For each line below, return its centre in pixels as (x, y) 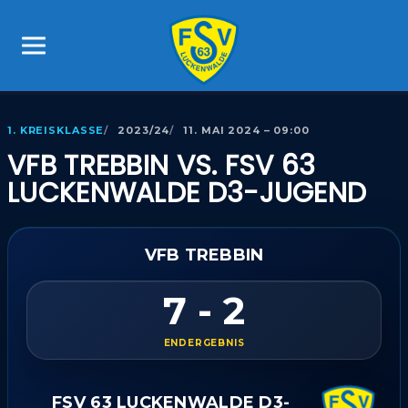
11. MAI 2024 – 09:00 (246, 130)
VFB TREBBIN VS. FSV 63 (162, 166)
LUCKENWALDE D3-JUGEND (187, 193)
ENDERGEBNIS (204, 343)
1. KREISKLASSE (56, 130)
